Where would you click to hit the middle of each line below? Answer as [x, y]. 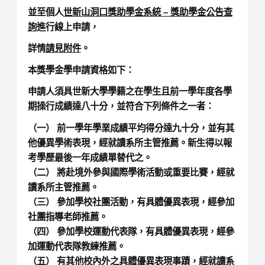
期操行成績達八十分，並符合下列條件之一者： [121, 106]
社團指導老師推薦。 [67, 216]
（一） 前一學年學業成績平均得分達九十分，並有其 [131, 128]
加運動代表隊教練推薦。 [76, 246]
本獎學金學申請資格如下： [81, 70]
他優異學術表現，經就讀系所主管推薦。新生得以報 [130, 143]
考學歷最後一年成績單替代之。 [90, 157]
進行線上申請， [67, 27]
